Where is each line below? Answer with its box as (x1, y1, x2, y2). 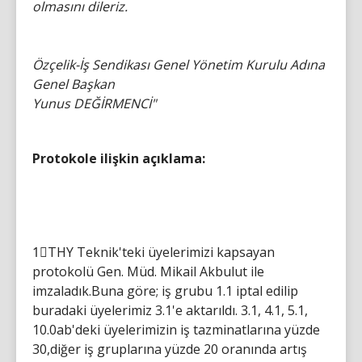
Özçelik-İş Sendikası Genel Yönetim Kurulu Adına (32, 55, 325, 74)
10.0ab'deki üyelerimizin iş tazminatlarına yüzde (32, 320, 320, 339)
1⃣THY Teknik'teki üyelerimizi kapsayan (32, 242, 275, 261)
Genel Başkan (32, 74, 115, 93)
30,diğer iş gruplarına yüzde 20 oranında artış (32, 339, 307, 358)
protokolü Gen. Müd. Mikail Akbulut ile (32, 262, 264, 280)
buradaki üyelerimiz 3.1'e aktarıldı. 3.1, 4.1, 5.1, (32, 301, 308, 319)
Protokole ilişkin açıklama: (32, 149, 205, 167)
